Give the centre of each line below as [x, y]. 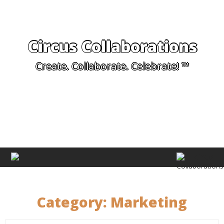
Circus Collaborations [112, 46]
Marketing [149, 202]
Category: [74, 202]
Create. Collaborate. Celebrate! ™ [112, 66]
